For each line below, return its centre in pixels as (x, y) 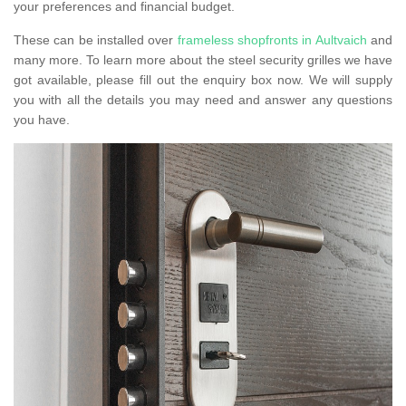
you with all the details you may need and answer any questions (203, 100)
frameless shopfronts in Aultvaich (272, 40)
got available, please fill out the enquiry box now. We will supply (203, 80)
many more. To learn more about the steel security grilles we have (203, 60)
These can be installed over (96, 40)
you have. (43, 120)
